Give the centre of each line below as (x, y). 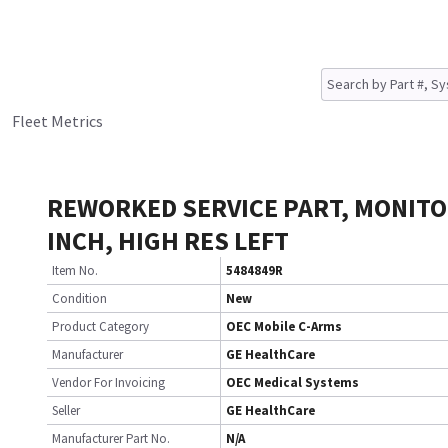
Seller (66, 410)
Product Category (100, 326)
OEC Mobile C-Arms (284, 326)
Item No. (75, 270)
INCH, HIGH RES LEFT (168, 240)
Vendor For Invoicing (108, 382)
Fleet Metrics (57, 121)
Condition (79, 298)
